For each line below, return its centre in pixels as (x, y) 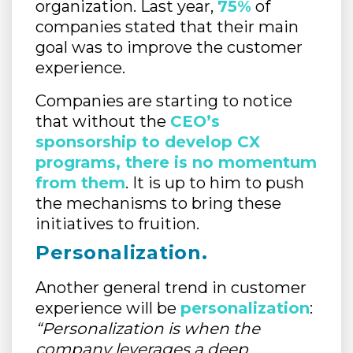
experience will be (108, 308)
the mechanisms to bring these (158, 204)
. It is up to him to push (215, 183)
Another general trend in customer (171, 288)
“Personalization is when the (148, 329)
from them (80, 183)
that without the (103, 122)
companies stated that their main (167, 27)
